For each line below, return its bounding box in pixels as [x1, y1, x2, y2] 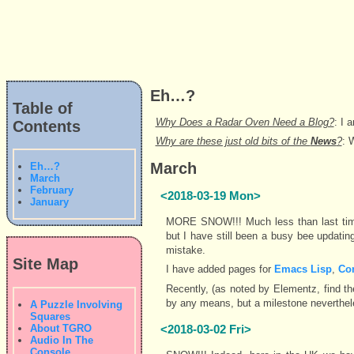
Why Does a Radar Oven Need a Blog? [155, 115, 334, 128]
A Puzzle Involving [29, 298, 122, 311]
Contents [13, 118, 81, 135]
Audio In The [29, 333, 93, 346]
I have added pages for [165, 263, 274, 276]
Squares [29, 310, 70, 322]
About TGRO [29, 322, 92, 334]
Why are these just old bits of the [155, 135, 311, 148]
